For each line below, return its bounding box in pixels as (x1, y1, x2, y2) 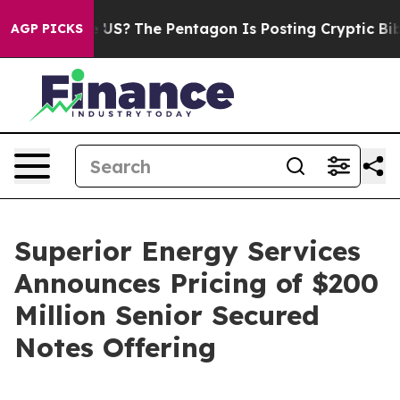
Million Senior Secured (14, 298, 320, 332)
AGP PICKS (11, 21, 83, 37)
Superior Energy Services (14, 234, 361, 268)
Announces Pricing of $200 (14, 266, 379, 300)
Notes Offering (14, 330, 216, 364)
